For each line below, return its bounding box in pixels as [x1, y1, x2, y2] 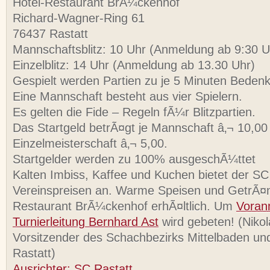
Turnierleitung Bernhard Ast [13, 215, 159, 229]
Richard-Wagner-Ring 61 [13, 11, 145, 25]
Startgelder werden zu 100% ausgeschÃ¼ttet [13, 152, 256, 166]
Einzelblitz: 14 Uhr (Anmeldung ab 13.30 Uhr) [13, 58, 255, 72]
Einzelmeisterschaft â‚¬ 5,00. [13, 137, 168, 151]
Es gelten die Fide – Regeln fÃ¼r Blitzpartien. [13, 105, 256, 119]
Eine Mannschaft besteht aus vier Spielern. [13, 90, 242, 104]
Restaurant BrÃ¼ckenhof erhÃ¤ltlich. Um [13, 199, 236, 213]
